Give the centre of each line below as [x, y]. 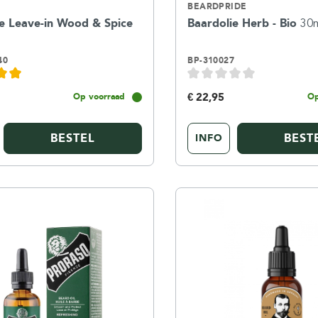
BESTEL [73, 138]
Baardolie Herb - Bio [244, 23]
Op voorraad [99, 96]
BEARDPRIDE [217, 6]
